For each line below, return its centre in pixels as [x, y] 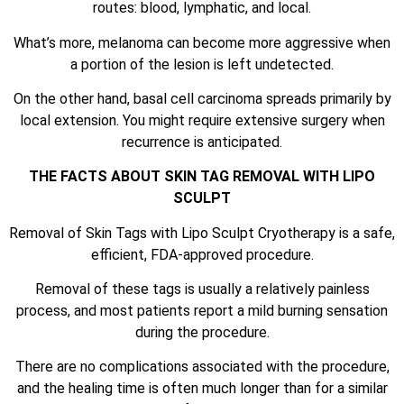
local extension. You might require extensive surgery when [202, 120]
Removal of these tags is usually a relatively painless [202, 289]
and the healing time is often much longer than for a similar [202, 389]
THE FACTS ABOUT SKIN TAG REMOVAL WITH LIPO [202, 177]
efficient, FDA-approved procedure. [202, 254]
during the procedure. [202, 333]
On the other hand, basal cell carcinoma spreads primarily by [202, 98]
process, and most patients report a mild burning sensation [202, 311]
